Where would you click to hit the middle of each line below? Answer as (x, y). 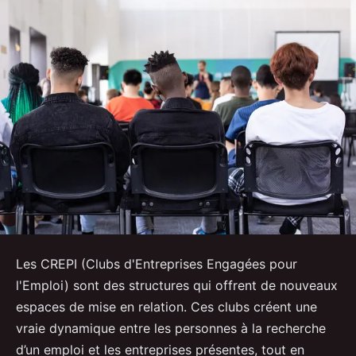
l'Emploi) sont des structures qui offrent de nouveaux (177, 286)
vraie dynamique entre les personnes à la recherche (171, 329)
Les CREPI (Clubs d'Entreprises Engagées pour (157, 264)
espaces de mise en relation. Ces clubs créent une (166, 307)
